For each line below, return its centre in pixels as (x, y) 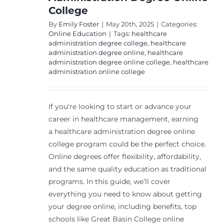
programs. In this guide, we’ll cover (109, 181)
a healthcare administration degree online (121, 131)
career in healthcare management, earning (123, 119)
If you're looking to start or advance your (120, 106)
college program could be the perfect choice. (127, 144)
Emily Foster (78, 24)
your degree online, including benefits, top (122, 206)
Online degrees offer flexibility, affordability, (124, 156)
